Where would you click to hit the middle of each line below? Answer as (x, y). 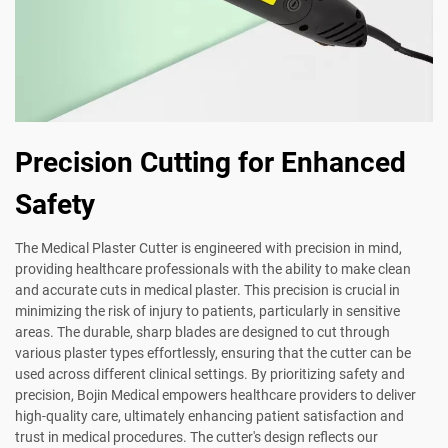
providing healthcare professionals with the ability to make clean (213, 269)
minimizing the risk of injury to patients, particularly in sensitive (207, 311)
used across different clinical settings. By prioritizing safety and (210, 374)
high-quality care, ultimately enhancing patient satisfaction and (209, 416)
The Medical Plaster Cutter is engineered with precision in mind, (208, 248)
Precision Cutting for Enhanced (210, 163)
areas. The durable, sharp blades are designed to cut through (202, 332)
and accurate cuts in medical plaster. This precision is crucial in (207, 290)
